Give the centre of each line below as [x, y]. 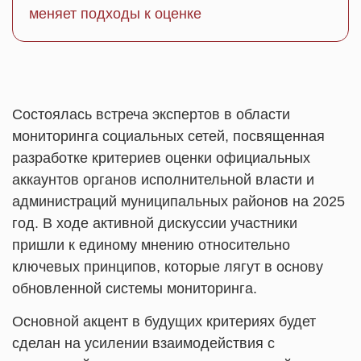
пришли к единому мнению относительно [151, 245]
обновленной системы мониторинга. [135, 288]
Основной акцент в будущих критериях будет [164, 322]
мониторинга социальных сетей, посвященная [168, 136]
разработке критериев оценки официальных [161, 158]
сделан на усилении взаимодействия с [143, 343]
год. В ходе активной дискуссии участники [155, 223]
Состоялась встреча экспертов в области [151, 114]
